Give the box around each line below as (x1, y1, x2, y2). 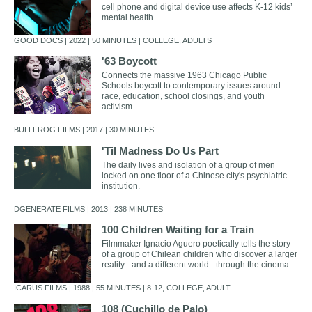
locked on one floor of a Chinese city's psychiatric (101, 170, 287, 180)
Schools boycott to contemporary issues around (101, 81, 281, 91)
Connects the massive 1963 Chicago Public (101, 70, 267, 81)
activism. (101, 102, 134, 112)
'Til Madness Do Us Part (101, 144, 219, 157)
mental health (101, 12, 153, 22)
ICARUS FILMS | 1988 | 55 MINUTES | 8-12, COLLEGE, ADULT (13, 283, 231, 292)
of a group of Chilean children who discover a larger (101, 249, 297, 260)
